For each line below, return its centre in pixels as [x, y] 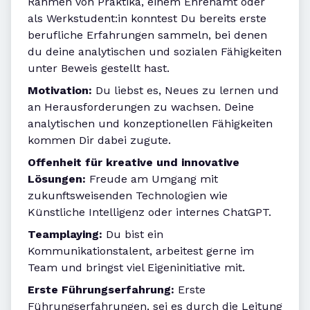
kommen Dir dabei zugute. [99, 140]
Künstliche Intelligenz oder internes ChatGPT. [149, 212]
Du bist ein [135, 235]
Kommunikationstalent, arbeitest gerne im [141, 251]
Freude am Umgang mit [152, 179]
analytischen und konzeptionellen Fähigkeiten [150, 124]
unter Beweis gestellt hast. [99, 69]
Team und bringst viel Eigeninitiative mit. [136, 268]
